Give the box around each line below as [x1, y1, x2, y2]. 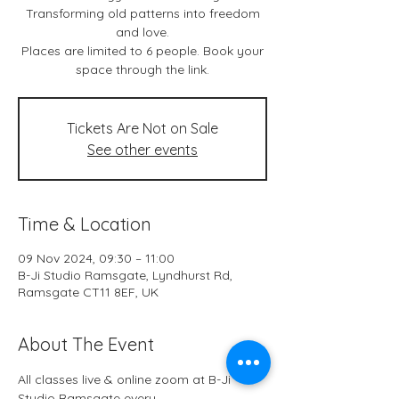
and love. [116, 24, 169, 40]
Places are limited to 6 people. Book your [21, 43, 264, 59]
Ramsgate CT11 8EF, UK [18, 284, 159, 300]
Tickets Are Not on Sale [67, 119, 218, 137]
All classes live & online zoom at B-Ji [18, 371, 234, 387]
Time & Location [18, 213, 151, 235]
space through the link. [76, 61, 209, 77]
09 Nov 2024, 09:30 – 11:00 [18, 250, 175, 266]
